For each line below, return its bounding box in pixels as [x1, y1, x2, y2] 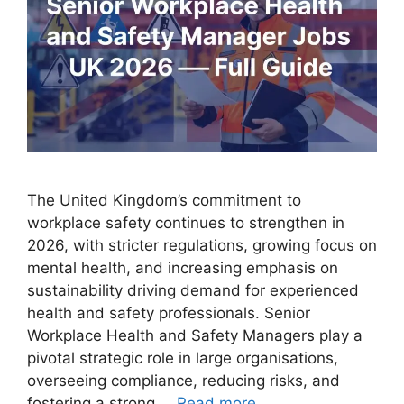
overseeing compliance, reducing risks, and [27, 372, 340, 390]
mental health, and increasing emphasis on [27, 259, 338, 278]
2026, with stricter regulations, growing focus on [27, 236, 377, 255]
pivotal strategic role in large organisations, [27, 349, 338, 368]
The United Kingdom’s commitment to [27, 191, 301, 210]
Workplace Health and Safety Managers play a [27, 326, 363, 345]
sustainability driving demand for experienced [27, 281, 359, 300]
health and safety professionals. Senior [27, 304, 310, 323]
